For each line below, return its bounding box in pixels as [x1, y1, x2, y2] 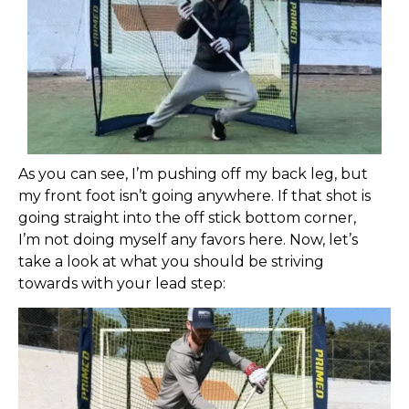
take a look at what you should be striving [18, 252, 324, 270]
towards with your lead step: [18, 274, 225, 292]
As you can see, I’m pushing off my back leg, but [18, 164, 368, 183]
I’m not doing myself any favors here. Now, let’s [18, 230, 358, 248]
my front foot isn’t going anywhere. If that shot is [18, 186, 371, 204]
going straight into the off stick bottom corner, [18, 208, 356, 226]
